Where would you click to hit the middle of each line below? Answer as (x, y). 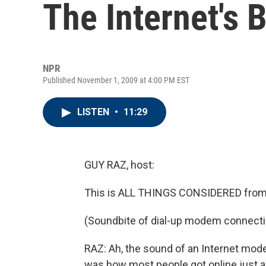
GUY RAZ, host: (119, 165)
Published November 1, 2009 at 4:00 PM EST (116, 80)
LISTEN (94, 112)
